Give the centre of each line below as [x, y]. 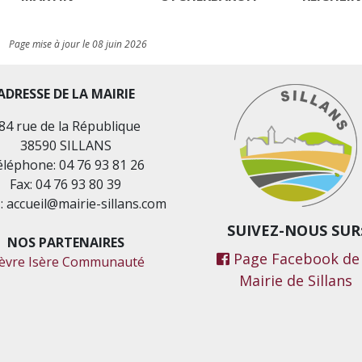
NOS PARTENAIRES [65, 243]
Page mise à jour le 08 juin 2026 [78, 44]
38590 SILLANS [65, 146]
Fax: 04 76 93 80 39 [66, 185]
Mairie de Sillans [296, 281]
